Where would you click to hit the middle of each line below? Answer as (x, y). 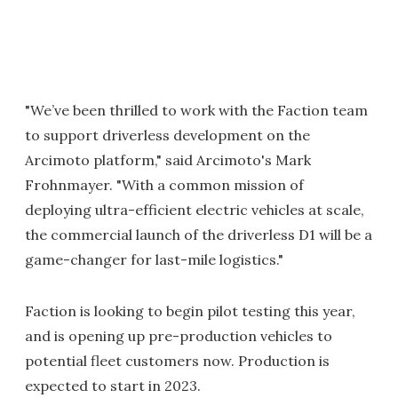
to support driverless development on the (167, 135)
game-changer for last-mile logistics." (154, 259)
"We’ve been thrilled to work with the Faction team (196, 110)
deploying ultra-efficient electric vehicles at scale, (195, 210)
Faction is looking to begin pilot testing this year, (190, 311)
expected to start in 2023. (113, 386)
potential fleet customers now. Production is (177, 361)
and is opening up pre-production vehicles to (179, 336)
